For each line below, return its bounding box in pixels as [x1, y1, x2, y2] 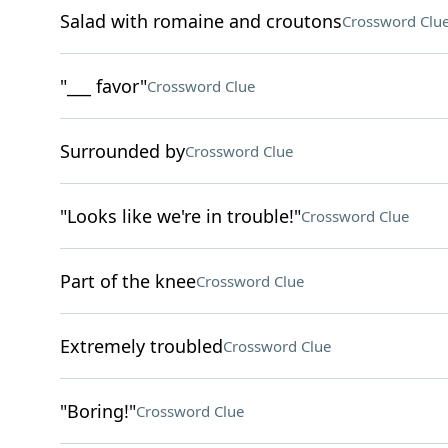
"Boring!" [59, 399, 136, 423]
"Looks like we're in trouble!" [59, 204, 301, 228]
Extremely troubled [59, 334, 223, 358]
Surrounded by [59, 139, 185, 163]
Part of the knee [59, 269, 196, 293]
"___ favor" [59, 74, 147, 98]
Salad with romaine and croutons [59, 9, 342, 33]
